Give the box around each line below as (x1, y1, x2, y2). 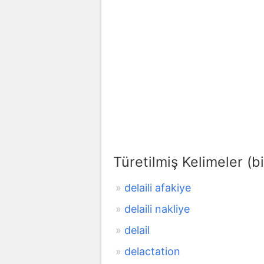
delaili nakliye (124, 202, 190, 215)
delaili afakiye (124, 181, 191, 194)
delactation (124, 245, 180, 258)
